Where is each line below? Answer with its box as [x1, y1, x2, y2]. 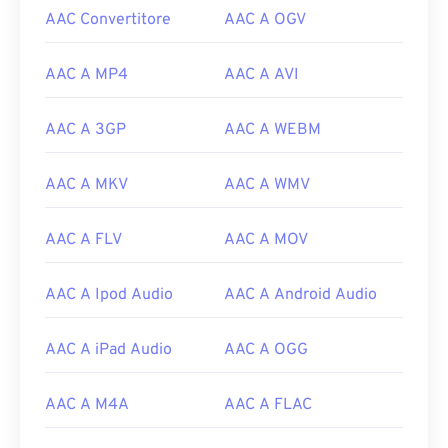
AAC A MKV [45, 175, 128, 196]
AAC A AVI [224, 65, 299, 86]
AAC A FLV [45, 230, 122, 251]
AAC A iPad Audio [45, 340, 172, 361]
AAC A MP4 [45, 65, 128, 86]
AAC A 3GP [45, 120, 126, 141]
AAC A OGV [224, 10, 306, 31]
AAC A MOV [224, 230, 308, 251]
